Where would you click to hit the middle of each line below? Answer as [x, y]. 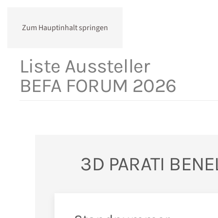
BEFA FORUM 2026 [98, 85]
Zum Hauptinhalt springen [65, 28]
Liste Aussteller [85, 66]
